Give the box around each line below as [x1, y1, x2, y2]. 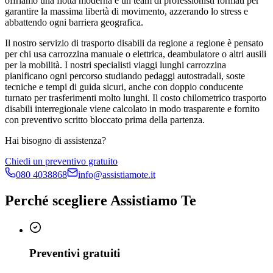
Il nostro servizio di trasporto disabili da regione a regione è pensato [5, 37, 263, 48]
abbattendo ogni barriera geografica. [5, 16, 143, 27]
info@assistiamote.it [78, 169, 155, 180]
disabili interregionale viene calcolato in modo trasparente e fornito [5, 103, 260, 114]
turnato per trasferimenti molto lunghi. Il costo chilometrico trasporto [5, 92, 266, 103]
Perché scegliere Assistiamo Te [5, 192, 196, 208]
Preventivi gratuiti [29, 247, 120, 260]
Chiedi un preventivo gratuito [5, 155, 118, 166]
